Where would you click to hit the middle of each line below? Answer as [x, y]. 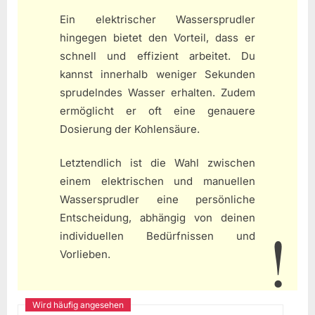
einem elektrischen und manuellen [157, 181]
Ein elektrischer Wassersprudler [157, 19]
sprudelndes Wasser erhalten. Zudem [157, 92]
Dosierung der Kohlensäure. [130, 129]
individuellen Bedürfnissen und [157, 236]
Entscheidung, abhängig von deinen [157, 218]
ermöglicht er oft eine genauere [157, 110]
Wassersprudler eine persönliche [157, 200]
